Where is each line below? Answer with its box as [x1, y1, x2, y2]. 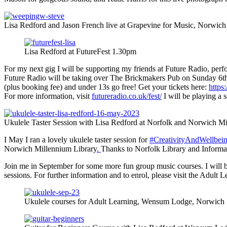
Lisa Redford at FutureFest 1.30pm [24, 47, 136, 56]
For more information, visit [4, 91, 92, 100]
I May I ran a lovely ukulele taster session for [4, 135, 149, 144]
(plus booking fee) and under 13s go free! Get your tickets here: [4, 82, 209, 91]
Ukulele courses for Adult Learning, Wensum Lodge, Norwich [24, 197, 224, 206]
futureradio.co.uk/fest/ [92, 91, 162, 100]
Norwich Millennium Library [4, 144, 97, 153]
